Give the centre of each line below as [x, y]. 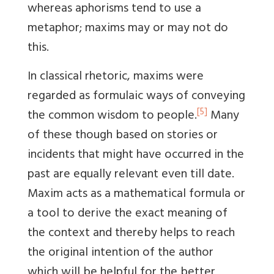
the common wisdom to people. [112, 117]
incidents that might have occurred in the [136, 156]
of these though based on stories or [123, 136]
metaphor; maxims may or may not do [128, 29]
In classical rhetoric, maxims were [116, 78]
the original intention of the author [120, 254]
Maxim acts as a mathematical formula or [136, 195]
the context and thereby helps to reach [131, 234]
